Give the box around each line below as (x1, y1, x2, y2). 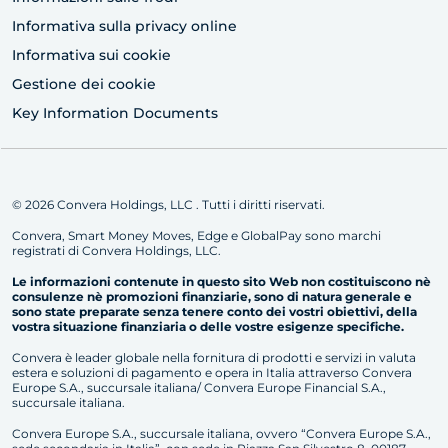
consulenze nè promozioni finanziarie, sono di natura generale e (12, 289, 412, 305)
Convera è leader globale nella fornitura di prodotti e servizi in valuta (12, 350, 416, 366)
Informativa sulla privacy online (12, 17, 237, 36)
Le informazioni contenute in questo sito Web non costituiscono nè (12, 274, 431, 290)
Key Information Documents (12, 104, 218, 123)
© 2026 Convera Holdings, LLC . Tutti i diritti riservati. (12, 197, 325, 213)
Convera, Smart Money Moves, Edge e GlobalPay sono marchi (12, 228, 381, 244)
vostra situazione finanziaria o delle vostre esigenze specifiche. (12, 319, 404, 335)
